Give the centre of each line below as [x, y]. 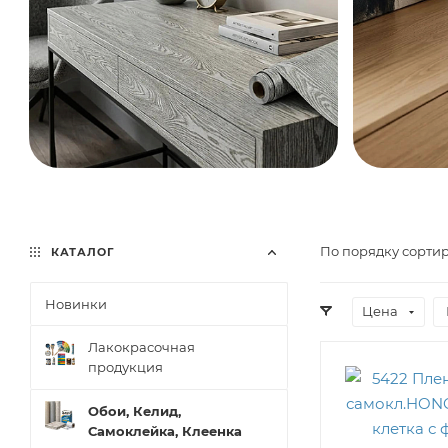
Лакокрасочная [141, 347]
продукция [125, 367]
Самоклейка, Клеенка [165, 431]
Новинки [76, 304]
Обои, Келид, [134, 411]
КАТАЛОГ [81, 252]
